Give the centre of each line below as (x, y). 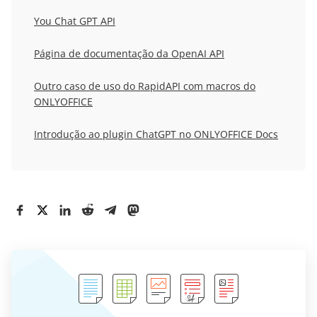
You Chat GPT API (75, 21)
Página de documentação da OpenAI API (129, 54)
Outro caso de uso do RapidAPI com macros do (145, 86)
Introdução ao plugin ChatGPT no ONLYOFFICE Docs (156, 134)
